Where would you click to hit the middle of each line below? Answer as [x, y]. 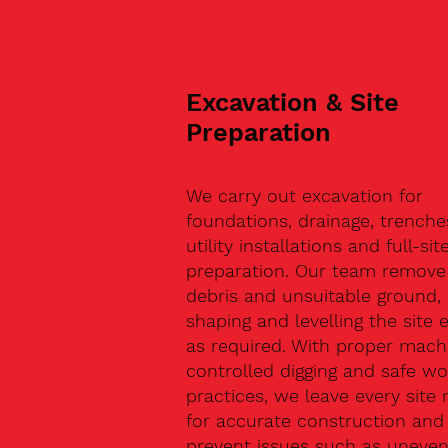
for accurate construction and [314, 420]
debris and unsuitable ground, [313, 295]
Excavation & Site [292, 103]
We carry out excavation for [304, 195]
